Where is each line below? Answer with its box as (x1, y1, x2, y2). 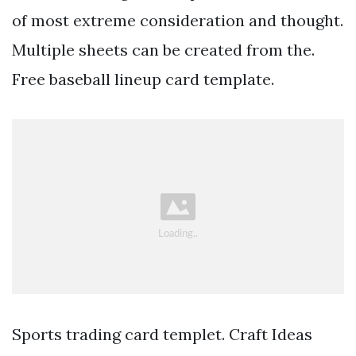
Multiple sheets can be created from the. (12, 39, 315, 60)
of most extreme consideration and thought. (12, 10, 343, 30)
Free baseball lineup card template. (12, 68, 274, 89)
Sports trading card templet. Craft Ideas (12, 324, 312, 345)
